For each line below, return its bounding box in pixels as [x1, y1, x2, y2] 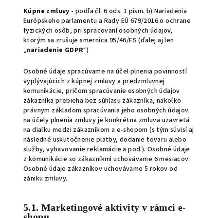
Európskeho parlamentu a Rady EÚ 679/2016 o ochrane [23, 16, 191, 26]
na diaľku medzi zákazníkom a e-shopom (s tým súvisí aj [23, 125, 194, 135]
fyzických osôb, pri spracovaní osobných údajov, [23, 26, 173, 36]
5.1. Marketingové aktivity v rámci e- [23, 202, 186, 213]
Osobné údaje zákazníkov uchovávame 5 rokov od [23, 164, 178, 174]
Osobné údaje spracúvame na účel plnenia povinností [23, 67, 187, 76]
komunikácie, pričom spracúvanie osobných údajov [23, 86, 180, 96]
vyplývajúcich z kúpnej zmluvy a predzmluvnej [23, 76, 165, 86]
